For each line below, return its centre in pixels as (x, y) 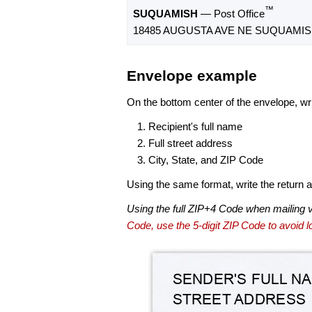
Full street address (190, 143)
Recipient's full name (195, 126)
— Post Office (231, 14)
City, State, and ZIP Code (206, 159)
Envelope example (192, 76)
